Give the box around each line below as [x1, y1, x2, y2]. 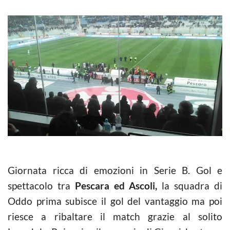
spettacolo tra [8, 179, 75, 191]
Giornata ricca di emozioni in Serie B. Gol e [8, 164, 222, 176]
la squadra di [162, 179, 223, 191]
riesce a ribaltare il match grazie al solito [8, 210, 222, 222]
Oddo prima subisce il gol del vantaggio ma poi [8, 195, 222, 207]
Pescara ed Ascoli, [74, 179, 162, 191]
